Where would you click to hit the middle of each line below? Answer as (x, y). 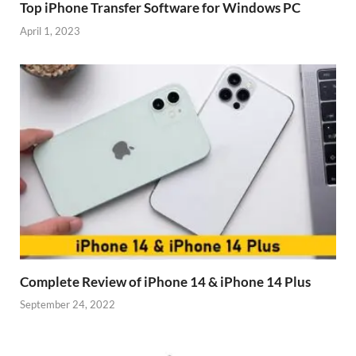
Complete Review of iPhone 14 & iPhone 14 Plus (165, 281)
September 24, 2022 (68, 305)
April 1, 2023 (50, 31)
